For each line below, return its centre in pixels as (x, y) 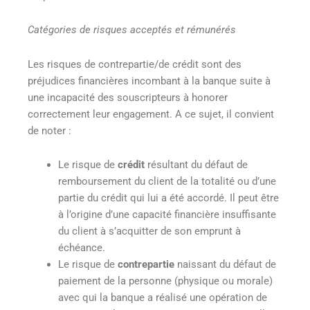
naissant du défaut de (225, 265)
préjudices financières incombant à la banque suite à (149, 81)
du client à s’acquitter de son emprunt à (149, 231)
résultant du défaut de (196, 165)
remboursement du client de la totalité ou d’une (167, 182)
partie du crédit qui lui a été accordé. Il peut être (168, 198)
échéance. (81, 248)
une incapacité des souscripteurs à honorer (128, 97)
